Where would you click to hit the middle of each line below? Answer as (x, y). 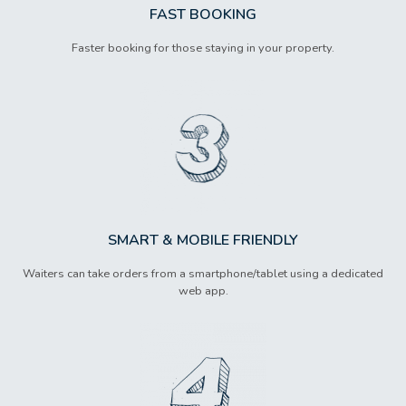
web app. (203, 291)
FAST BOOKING (203, 15)
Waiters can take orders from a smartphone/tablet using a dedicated (203, 274)
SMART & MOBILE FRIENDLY (203, 241)
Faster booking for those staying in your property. (203, 48)
